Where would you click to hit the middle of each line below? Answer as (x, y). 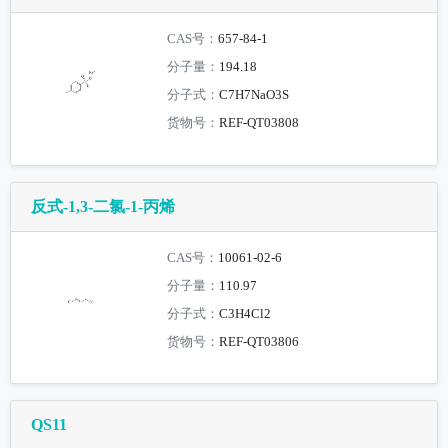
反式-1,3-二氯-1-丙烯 (103, 206)
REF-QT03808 (259, 123)
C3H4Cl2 (245, 314)
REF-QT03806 (259, 342)
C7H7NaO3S (254, 95)
